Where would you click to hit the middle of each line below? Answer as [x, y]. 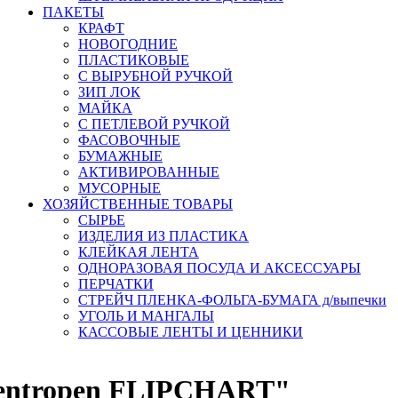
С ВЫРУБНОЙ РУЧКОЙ [155, 76]
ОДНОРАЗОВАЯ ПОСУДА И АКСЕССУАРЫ [219, 268]
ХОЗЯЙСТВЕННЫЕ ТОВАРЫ [138, 204]
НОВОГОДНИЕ [128, 44]
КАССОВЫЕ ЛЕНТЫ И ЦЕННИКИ [191, 332]
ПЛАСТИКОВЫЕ [134, 60]
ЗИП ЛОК [109, 92]
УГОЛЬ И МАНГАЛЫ [146, 316]
